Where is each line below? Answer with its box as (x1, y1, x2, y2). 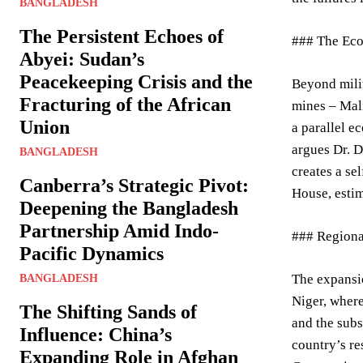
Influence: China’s (19, 324, 172, 345)
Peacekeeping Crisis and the (19, 71, 253, 92)
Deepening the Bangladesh (19, 198, 238, 219)
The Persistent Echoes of (19, 26, 224, 47)
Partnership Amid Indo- (19, 220, 219, 241)
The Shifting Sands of (19, 301, 197, 322)
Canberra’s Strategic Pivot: (19, 175, 249, 196)
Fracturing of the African (19, 94, 231, 115)
